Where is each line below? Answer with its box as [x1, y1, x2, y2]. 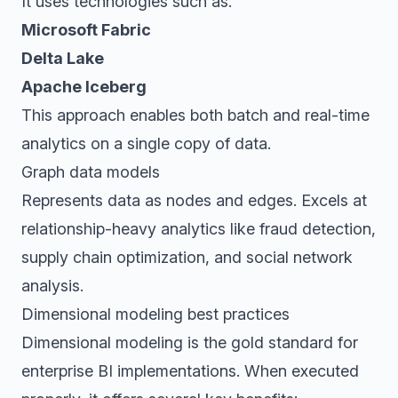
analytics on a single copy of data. [21, 134, 271, 153]
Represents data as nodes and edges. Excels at [21, 191, 367, 210]
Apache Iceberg [21, 77, 147, 96]
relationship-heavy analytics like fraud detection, [21, 219, 376, 238]
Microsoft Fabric [21, 20, 151, 39]
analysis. [21, 276, 84, 295]
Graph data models [21, 163, 160, 181]
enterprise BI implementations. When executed [21, 362, 359, 380]
